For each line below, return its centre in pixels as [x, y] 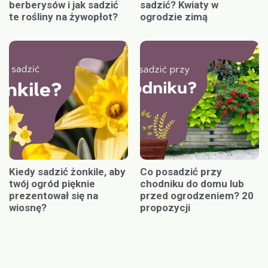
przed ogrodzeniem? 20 [197, 195]
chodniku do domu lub [192, 183]
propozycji [165, 207]
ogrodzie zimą [174, 16]
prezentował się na [54, 195]
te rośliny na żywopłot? [63, 16]
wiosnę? [28, 207]
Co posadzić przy [181, 171]
